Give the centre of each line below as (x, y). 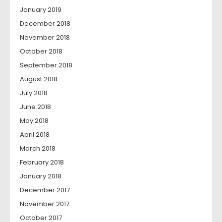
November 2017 (45, 204)
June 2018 (35, 107)
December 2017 (45, 190)
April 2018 (35, 135)
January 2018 (41, 176)
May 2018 (34, 121)
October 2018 (41, 52)
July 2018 (34, 93)
